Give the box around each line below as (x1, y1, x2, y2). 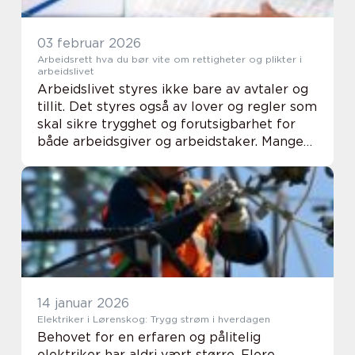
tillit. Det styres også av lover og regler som (37, 99, 317, 114)
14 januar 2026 (37, 296, 129, 311)
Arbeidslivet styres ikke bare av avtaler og (37, 82, 308, 97)
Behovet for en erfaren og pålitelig (37, 330, 261, 345)
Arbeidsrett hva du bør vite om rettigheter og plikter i (37, 53, 96, 65)
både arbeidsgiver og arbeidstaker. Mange (37, 134, 303, 149)
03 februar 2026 (37, 36, 141, 51)
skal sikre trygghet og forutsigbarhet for (37, 116, 296, 132)
